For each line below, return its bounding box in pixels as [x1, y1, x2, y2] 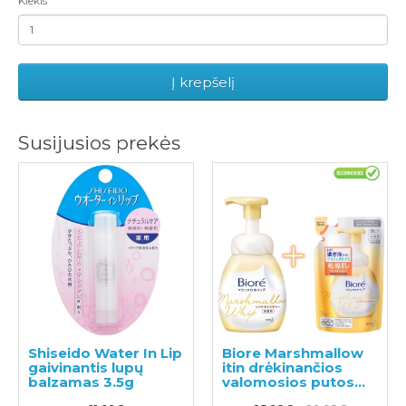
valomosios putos [222, 372, 354, 391]
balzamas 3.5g [28, 372, 134, 391]
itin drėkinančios [222, 358, 343, 376]
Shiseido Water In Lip [28, 343, 182, 362]
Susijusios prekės [18, 130, 180, 154]
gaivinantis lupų [28, 358, 143, 376]
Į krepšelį [171, 72, 235, 91]
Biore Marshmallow [222, 343, 363, 362]
